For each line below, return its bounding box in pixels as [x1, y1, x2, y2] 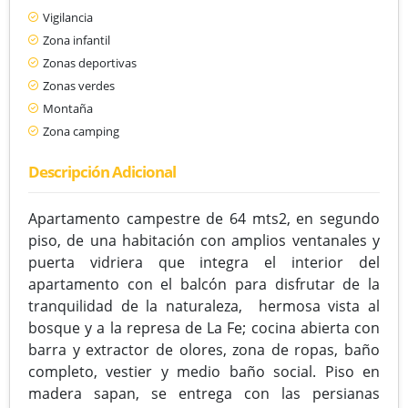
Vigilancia [43, 8, 93, 25]
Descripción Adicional [28, 160, 176, 182]
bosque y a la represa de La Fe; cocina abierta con [28, 317, 380, 338]
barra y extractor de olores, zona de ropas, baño [28, 339, 380, 360]
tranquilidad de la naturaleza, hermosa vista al [28, 295, 380, 316]
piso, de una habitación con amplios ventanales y [28, 229, 380, 250]
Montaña [43, 99, 93, 117]
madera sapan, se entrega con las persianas [28, 382, 380, 403]
